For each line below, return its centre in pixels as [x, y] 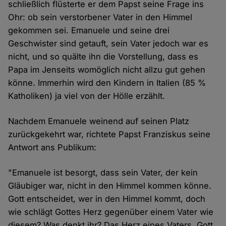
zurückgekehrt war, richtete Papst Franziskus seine [109, 134]
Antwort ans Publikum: [52, 148]
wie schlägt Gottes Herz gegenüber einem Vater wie [111, 212]
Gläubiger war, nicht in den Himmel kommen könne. [110, 186]
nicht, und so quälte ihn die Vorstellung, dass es [103, 57]
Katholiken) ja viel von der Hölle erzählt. [87, 96]
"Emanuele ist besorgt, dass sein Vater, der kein [103, 173]
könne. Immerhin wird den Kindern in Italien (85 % [107, 83]
